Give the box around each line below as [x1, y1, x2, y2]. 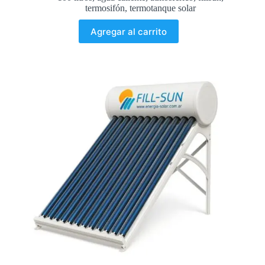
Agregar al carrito [90, 25, 167, 37]
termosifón [85, 3, 125, 14]
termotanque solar [129, 3, 196, 14]
